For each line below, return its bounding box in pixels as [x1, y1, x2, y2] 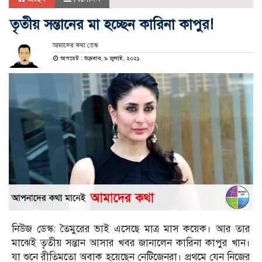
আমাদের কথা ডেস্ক [52, 42, 98, 50]
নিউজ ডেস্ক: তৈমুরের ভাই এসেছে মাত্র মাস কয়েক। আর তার [12, 223, 250, 236]
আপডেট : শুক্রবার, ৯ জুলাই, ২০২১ [58, 54, 140, 63]
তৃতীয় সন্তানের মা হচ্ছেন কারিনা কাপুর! [10, 16, 213, 34]
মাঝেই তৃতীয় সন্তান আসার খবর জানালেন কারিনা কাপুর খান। [12, 237, 250, 250]
